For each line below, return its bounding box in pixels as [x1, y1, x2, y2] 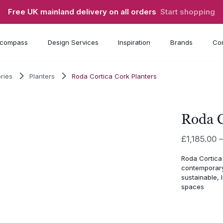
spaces [181, 183, 204, 191]
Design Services [47, 38, 99, 47]
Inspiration [118, 38, 151, 47]
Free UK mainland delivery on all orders [8, 7, 160, 17]
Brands [170, 38, 193, 47]
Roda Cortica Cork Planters [72, 72, 157, 80]
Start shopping [160, 7, 215, 17]
